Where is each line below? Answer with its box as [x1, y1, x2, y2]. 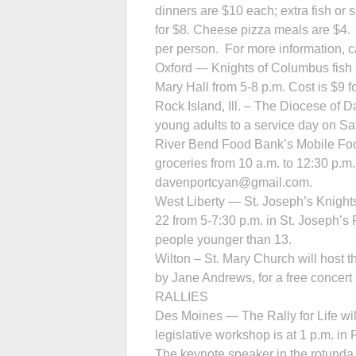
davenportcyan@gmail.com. [155, 175, 312, 189]
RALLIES [155, 289, 208, 304]
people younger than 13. [155, 232, 292, 246]
